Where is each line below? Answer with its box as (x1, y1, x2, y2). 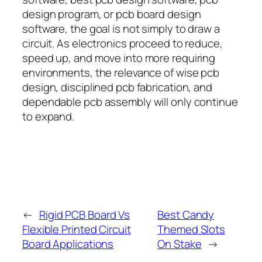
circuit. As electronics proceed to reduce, (22, 35, 223, 51)
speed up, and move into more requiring (22, 50, 216, 65)
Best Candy (157, 206, 215, 222)
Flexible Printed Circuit (22, 221, 131, 237)
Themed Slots (157, 221, 226, 237)
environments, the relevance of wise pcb (22, 64, 220, 80)
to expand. (22, 108, 75, 124)
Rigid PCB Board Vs (39, 206, 130, 222)
